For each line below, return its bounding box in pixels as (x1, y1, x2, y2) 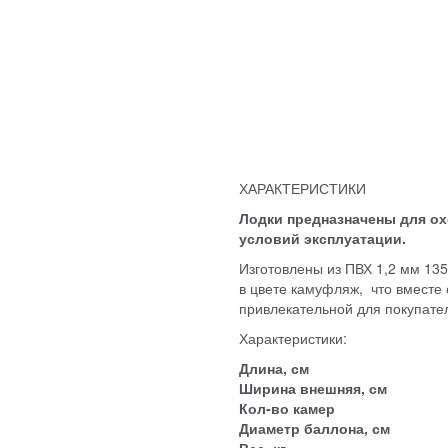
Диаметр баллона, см (239, 417, 390, 438)
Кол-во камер (239, 397, 335, 418)
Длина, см (239, 357, 309, 378)
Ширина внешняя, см (239, 377, 387, 398)
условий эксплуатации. (239, 227, 406, 248)
